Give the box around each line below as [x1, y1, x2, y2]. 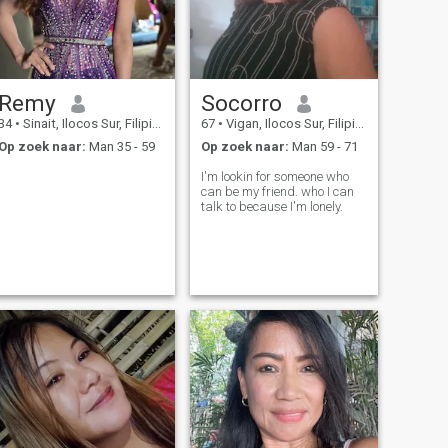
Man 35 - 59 [85, 138, 155, 154]
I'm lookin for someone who [200, 168, 349, 184]
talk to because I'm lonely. [200, 198, 343, 214]
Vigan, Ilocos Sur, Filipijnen [222, 116, 355, 132]
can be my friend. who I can [200, 183, 354, 199]
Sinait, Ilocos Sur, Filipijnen [19, 116, 152, 132]
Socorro [200, 90, 282, 117]
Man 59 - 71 [288, 138, 358, 154]
